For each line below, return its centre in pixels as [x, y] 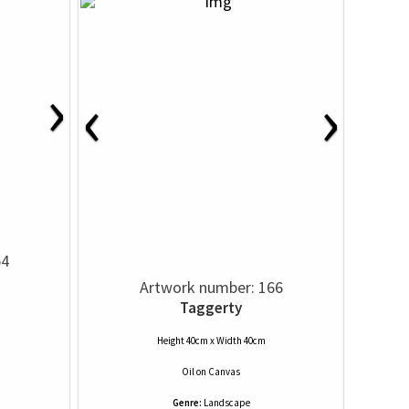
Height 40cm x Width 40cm [211, 341]
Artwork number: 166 [211, 287]
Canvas [224, 372]
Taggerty [211, 308]
